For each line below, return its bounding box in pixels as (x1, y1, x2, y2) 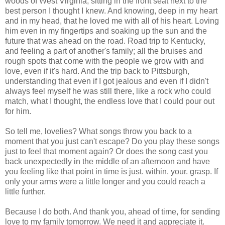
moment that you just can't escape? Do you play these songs (5, 137, 219, 146)
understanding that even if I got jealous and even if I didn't (5, 76, 208, 85)
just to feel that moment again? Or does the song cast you (5, 147, 208, 156)
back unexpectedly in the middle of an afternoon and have (5, 157, 210, 166)
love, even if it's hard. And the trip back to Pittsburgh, (5, 66, 189, 75)
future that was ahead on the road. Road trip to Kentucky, (5, 36, 205, 45)
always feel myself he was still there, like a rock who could (5, 86, 211, 95)
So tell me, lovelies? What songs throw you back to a (5, 127, 192, 136)
